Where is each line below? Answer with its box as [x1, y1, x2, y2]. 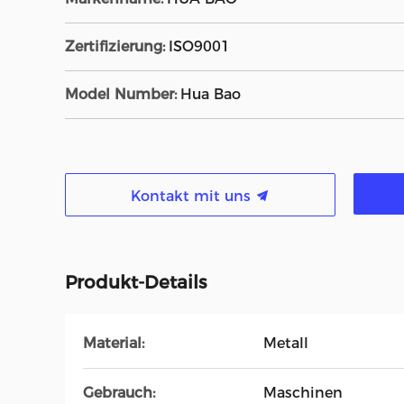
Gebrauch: [83, 384, 155, 401]
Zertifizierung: [65, 38, 165, 55]
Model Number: [65, 86, 177, 103]
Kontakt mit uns [131, 188, 255, 205]
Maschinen [263, 384, 343, 401]
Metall [263, 335, 308, 352]
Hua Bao [180, 86, 241, 103]
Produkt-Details [65, 271, 207, 293]
